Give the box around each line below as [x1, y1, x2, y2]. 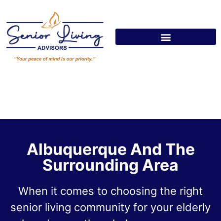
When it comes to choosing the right [18, 184, 203, 198]
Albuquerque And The [26, 140, 195, 159]
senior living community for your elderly [10, 201, 211, 214]
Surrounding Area [42, 155, 179, 175]
